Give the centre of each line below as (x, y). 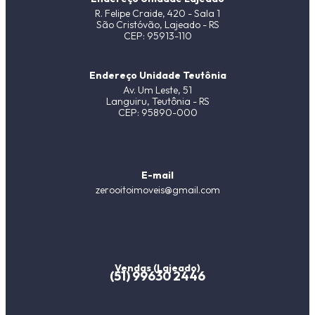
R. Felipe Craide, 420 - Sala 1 (157, 14)
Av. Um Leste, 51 (157, 90)
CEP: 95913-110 (157, 36)
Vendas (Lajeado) (157, 268)
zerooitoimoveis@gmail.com (157, 189)
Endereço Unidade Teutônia (157, 76)
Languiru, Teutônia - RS (157, 102)
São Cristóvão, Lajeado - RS (157, 25)
